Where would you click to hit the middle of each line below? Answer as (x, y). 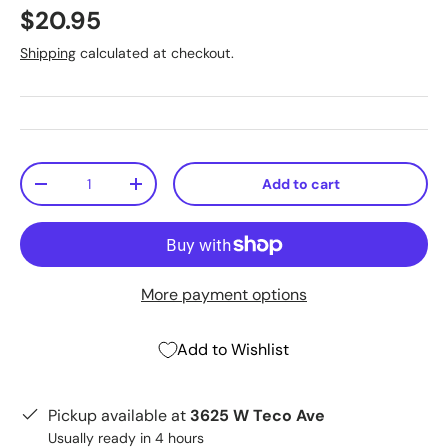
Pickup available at (119, 415)
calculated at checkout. (155, 53)
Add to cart (300, 184)
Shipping (48, 53)
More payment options (224, 294)
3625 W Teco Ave (257, 415)
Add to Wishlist (233, 349)
